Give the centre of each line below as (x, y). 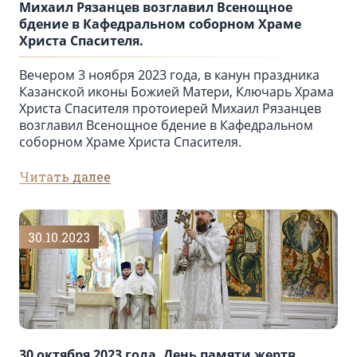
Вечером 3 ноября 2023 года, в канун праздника (169, 75)
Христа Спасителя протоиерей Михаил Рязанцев (170, 109)
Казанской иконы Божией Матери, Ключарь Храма (177, 92)
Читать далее (65, 177)
